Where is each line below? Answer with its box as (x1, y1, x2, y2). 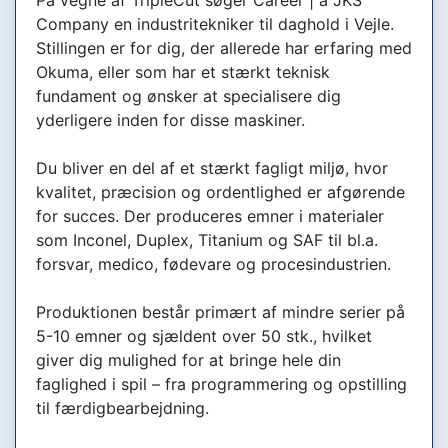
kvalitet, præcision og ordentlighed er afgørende (36, 181, 405, 202)
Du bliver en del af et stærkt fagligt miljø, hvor (36, 157, 388, 178)
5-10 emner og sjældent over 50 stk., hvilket (36, 325, 372, 346)
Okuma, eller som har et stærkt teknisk (36, 61, 330, 82)
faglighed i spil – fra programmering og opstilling (36, 373, 407, 394)
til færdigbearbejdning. (36, 397, 209, 418)
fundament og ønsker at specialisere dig (36, 85, 341, 106)
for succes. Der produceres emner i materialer (36, 205, 384, 226)
